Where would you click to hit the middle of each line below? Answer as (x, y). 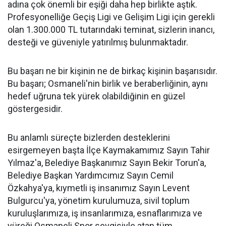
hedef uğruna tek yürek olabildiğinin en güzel (96, 96)
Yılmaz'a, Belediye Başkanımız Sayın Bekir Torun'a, (107, 163)
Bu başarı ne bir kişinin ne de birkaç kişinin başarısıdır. (112, 71)
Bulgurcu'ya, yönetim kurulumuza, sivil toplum (99, 201)
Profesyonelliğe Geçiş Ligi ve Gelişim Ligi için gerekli (111, 17)
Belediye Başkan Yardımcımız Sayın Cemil (91, 175)
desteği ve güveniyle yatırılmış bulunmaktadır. (98, 42)
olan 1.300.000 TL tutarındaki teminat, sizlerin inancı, (111, 30)
